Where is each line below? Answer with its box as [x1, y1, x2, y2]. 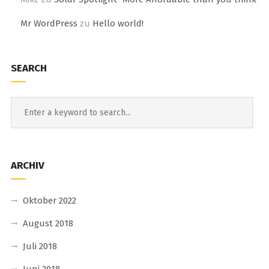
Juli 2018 [22, 241, 57, 252]
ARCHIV [10, 159, 44, 172]
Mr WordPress [20, 18, 77, 29]
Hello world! [92, 18, 144, 29]
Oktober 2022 [22, 195, 76, 207]
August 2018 [22, 218, 73, 229]
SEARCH [10, 62, 47, 75]
